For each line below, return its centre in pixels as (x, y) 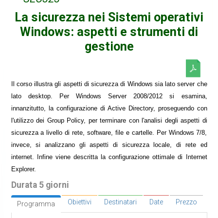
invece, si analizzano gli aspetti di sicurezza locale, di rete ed (109, 145)
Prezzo (186, 202)
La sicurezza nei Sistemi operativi (109, 17)
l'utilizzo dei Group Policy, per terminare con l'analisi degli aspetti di (109, 121)
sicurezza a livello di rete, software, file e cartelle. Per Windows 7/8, (109, 133)
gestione (109, 46)
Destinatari (120, 202)
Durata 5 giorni (40, 185)
